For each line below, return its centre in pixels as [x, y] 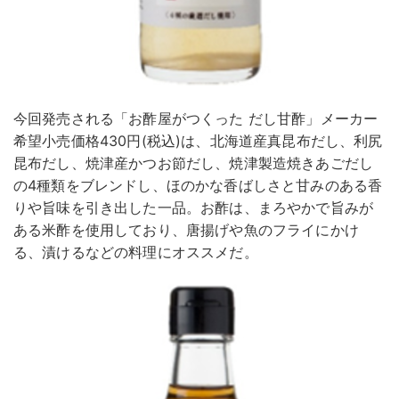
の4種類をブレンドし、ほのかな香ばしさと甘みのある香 [198, 186]
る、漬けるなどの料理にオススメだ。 [136, 252]
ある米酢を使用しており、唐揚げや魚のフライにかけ [186, 230]
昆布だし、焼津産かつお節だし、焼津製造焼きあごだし [193, 163]
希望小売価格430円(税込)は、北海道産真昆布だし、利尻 [198, 141]
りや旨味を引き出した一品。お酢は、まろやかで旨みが [194, 208]
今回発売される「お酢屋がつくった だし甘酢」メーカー [196, 119]
